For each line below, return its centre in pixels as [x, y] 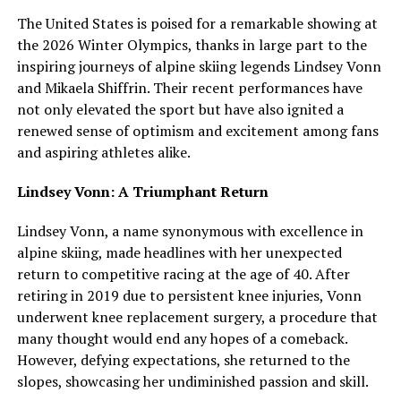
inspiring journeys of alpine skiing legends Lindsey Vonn [199, 66]
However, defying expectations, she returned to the [183, 359]
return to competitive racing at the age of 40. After [183, 273]
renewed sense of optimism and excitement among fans [197, 130]
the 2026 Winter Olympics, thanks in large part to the [192, 44]
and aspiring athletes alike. [103, 152]
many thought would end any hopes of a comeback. [182, 338]
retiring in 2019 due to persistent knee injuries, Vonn [189, 295]
